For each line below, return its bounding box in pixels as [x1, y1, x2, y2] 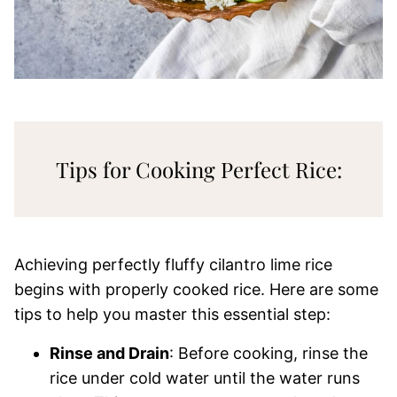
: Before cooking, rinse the [169, 343, 368, 362]
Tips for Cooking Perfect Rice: [55, 154, 342, 183]
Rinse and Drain [50, 343, 169, 362]
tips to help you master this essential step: [14, 304, 331, 323]
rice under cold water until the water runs [50, 368, 360, 387]
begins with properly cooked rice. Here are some [14, 279, 378, 299]
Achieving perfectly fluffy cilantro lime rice [14, 254, 332, 274]
